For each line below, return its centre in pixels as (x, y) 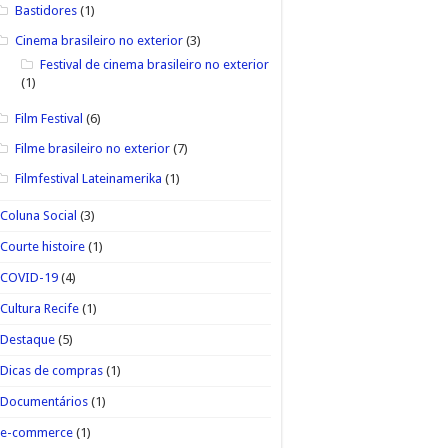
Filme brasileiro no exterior (92, 148)
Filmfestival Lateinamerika (88, 178)
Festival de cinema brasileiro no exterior (154, 64)
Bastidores (45, 10)
